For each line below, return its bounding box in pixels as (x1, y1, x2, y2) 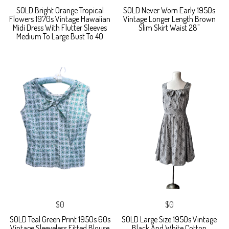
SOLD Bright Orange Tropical (16, 5, 104, 15)
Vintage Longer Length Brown (123, 13, 216, 24)
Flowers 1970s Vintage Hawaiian (9, 13, 110, 24)
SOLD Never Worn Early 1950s (123, 5, 215, 15)
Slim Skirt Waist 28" (139, 22, 200, 33)
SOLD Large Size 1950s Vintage (122, 214, 217, 224)
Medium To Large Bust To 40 (16, 31, 103, 41)
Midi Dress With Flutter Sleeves (13, 22, 107, 33)
